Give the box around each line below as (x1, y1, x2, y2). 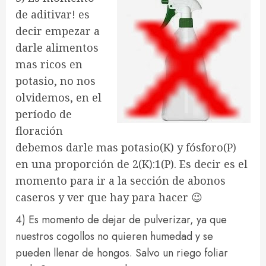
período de (15, 107, 72, 121)
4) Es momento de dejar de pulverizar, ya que (15, 212, 227, 227)
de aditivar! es (15, 7, 90, 21)
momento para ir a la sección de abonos (15, 173, 226, 188)
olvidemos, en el (15, 90, 102, 104)
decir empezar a (15, 24, 100, 38)
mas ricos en (15, 57, 83, 71)
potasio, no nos (15, 74, 96, 88)
